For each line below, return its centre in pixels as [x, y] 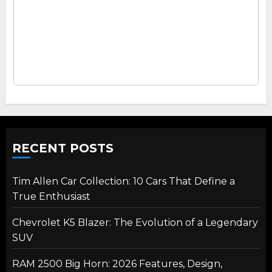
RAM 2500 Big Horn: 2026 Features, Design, [117, 263]
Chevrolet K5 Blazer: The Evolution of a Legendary [135, 222]
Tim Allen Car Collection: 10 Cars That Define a [124, 181]
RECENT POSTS [63, 148]
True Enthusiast [51, 196]
